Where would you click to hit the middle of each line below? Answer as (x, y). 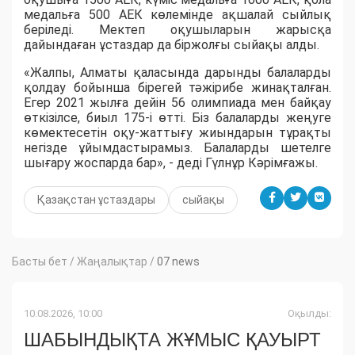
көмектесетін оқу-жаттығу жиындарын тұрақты (177, 132)
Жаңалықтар (112, 261)
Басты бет (40, 261)
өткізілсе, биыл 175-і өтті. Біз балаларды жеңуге (177, 117)
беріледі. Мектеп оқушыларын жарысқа (177, 29)
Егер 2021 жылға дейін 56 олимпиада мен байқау (177, 102)
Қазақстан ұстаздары (96, 199)
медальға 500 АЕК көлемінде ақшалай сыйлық (177, 14)
